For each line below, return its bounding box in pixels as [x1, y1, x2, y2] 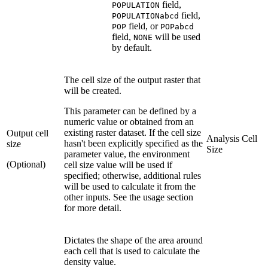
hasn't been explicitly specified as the [64, 138, 203, 148]
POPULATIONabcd [112, 11, 179, 20]
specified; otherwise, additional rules [64, 170, 201, 181]
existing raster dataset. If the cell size [64, 127, 201, 138]
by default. [112, 42, 152, 53]
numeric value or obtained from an [64, 116, 194, 127]
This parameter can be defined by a [64, 105, 196, 116]
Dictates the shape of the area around [64, 234, 203, 245]
